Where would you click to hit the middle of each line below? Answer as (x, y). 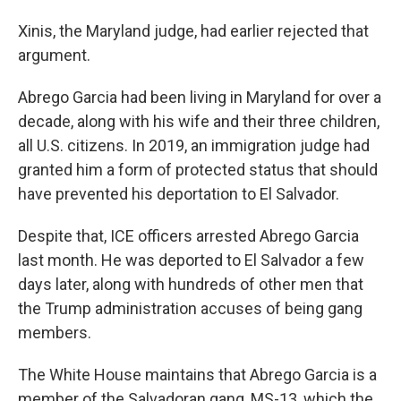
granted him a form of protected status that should (198, 170)
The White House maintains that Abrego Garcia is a (197, 375)
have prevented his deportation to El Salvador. (179, 194)
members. (55, 333)
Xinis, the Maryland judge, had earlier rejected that (193, 31)
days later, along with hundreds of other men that (191, 284)
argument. (54, 55)
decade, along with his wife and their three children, (199, 121)
